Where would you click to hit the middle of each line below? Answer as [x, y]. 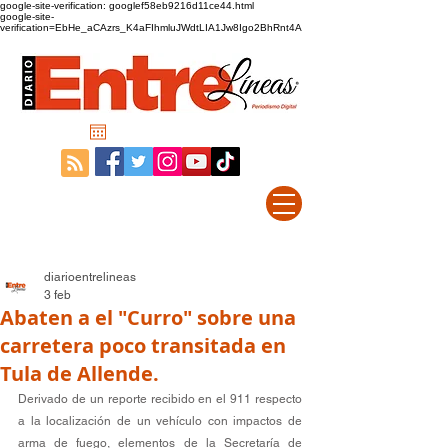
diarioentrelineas [90, 277]
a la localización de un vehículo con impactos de [160, 421]
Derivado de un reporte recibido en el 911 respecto [160, 399]
